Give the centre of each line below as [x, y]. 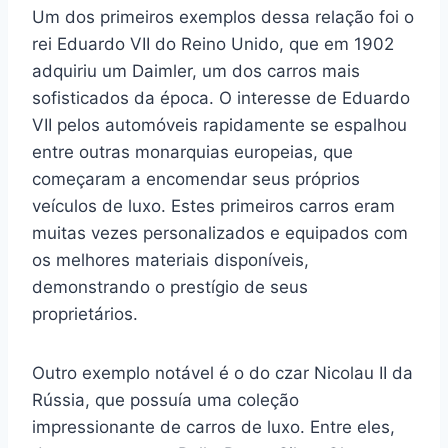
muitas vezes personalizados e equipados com [220, 233]
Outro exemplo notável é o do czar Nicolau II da [222, 373]
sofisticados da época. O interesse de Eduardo [221, 98]
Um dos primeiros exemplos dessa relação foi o [223, 17]
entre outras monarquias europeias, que [192, 152]
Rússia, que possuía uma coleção [165, 400]
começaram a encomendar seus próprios [196, 179]
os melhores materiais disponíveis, [170, 260]
